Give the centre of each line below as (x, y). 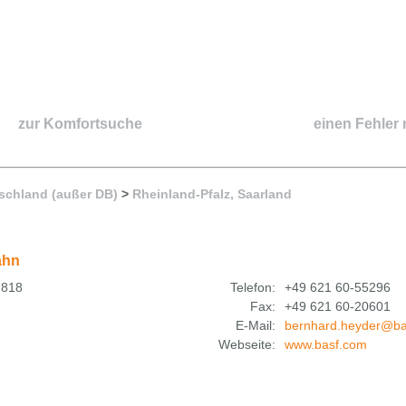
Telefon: (253, 287)
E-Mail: (256, 325)
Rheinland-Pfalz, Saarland (212, 194)
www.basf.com (326, 344)
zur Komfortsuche (80, 124)
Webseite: (247, 344)
